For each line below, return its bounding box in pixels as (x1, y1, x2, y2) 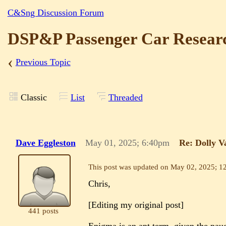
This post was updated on (88, 162, 171, 171)
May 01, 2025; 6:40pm (85, 138, 170, 148)
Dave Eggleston (15, 138, 76, 148)
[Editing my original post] (88, 200, 184, 210)
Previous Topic (15, 57, 71, 68)
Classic (20, 92, 47, 102)
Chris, (88, 179, 111, 189)
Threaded (108, 92, 143, 102)
